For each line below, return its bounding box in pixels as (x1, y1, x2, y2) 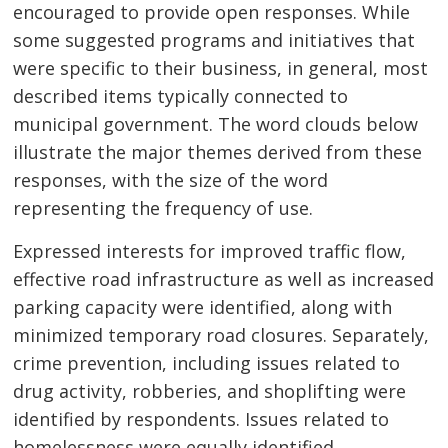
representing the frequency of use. (13, 196, 314, 221)
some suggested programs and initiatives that (13, 28, 416, 53)
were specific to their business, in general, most (13, 56, 429, 81)
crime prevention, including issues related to (13, 351, 401, 376)
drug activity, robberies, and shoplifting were (13, 379, 407, 404)
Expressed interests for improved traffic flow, (13, 239, 407, 264)
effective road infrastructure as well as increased (13, 267, 435, 292)
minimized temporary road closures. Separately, (13, 323, 430, 348)
